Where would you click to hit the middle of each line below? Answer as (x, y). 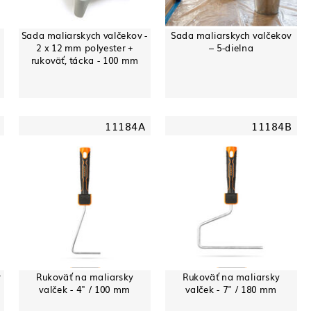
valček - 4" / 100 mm (85, 289)
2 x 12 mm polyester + (85, 47)
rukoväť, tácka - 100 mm (85, 60)
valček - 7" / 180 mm (231, 289)
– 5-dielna (231, 47)
